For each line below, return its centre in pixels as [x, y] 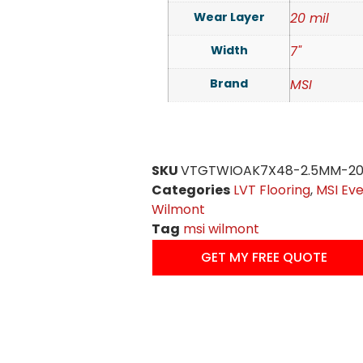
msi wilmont [222, 228]
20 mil [310, 18]
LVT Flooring [272, 190]
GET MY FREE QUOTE [265, 257]
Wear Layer [229, 17]
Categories [191, 190]
